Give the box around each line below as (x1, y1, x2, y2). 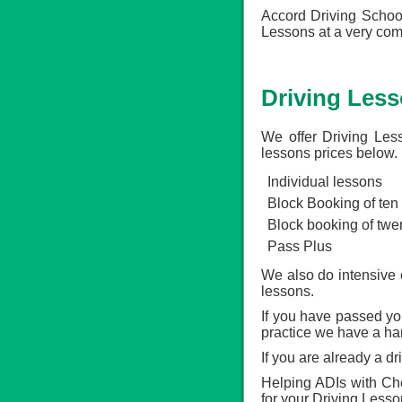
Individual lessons (267, 174, 382, 189)
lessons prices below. (261, 145, 398, 161)
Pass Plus (267, 239, 332, 254)
